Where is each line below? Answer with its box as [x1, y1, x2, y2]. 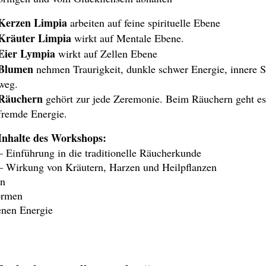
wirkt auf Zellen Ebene [55, 46, 158, 61]
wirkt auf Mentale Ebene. [74, 31, 185, 46]
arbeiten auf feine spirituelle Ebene [67, 15, 221, 30]
